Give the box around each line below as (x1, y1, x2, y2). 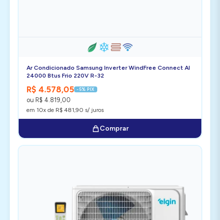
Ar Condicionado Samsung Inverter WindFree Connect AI (27, 64, 190, 71)
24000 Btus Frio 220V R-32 (27, 72, 104, 79)
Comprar (99, 124, 129, 133)
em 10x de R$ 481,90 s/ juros (27, 107, 104, 113)
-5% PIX (77, 86, 95, 92)
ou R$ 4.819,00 (27, 96, 71, 104)
